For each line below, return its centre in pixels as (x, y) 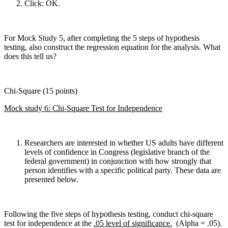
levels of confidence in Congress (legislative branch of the (117, 152)
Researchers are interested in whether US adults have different (124, 142)
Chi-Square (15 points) (41, 91)
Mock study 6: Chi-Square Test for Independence (83, 108)
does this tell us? (30, 56)
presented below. (51, 179)
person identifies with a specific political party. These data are (123, 170)
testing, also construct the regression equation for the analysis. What (112, 47)
